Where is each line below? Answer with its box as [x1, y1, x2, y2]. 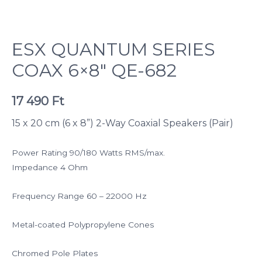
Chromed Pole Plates [12, 248, 98, 258]
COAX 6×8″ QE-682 [12, 59, 177, 81]
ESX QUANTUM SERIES [12, 38, 215, 60]
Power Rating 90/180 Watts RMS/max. [12, 147, 165, 157]
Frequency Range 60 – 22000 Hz [12, 191, 147, 201]
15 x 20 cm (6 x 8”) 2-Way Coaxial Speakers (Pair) [12, 118, 233, 129]
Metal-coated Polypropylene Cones [12, 219, 154, 229]
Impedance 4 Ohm [12, 162, 88, 172]
